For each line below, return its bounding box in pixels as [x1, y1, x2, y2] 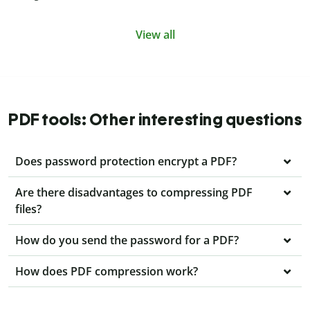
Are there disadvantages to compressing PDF [15, 185, 253, 201]
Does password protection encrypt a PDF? [15, 154, 237, 170]
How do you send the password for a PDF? [15, 232, 239, 248]
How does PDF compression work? [15, 264, 198, 280]
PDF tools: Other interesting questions [8, 109, 302, 130]
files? [15, 201, 42, 217]
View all [135, 27, 175, 43]
